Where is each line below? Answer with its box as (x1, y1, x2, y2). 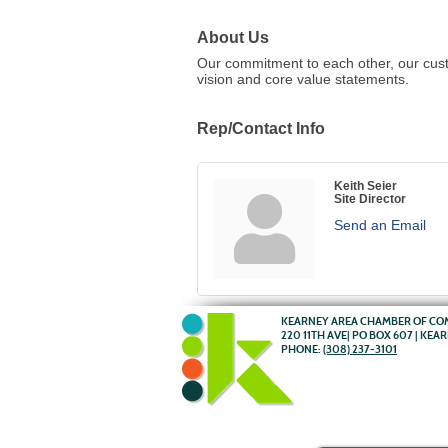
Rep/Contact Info (197, 119, 325, 137)
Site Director (334, 192, 406, 205)
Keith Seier (334, 179, 397, 192)
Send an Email (334, 217, 426, 233)
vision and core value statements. (197, 71, 409, 87)
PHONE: (281, 342, 323, 356)
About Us (197, 28, 269, 46)
